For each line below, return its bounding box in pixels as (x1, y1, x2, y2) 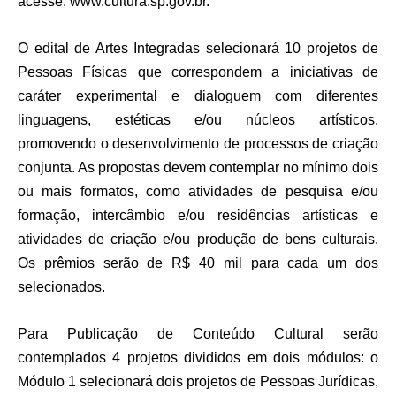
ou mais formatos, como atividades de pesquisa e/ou (18, 184, 378, 200)
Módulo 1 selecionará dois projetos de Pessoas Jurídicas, (18, 374, 378, 390)
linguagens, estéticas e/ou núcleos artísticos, (18, 112, 378, 128)
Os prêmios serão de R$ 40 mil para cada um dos (18, 255, 378, 271)
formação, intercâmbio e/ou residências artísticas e (18, 208, 378, 224)
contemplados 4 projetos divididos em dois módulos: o (18, 350, 378, 366)
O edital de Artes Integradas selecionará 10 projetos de (18, 41, 378, 57)
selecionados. (18, 279, 105, 295)
